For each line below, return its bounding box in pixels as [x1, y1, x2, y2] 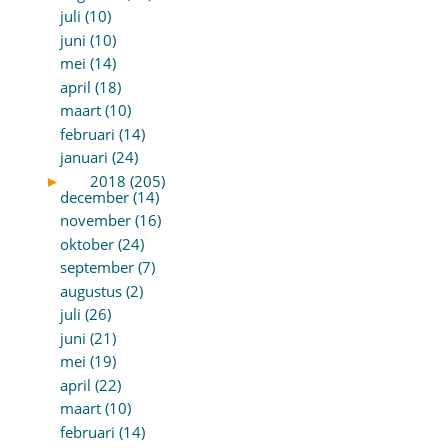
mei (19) [59, 351, 116, 372]
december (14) [59, 186, 159, 207]
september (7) [59, 257, 155, 278]
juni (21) [59, 327, 116, 348]
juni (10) [59, 29, 116, 50]
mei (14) [59, 53, 116, 74]
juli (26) [59, 304, 111, 325]
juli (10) [59, 6, 111, 27]
